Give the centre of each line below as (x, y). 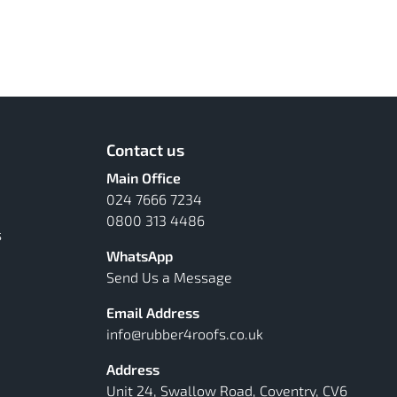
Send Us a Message (169, 277)
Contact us (145, 150)
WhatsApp (140, 256)
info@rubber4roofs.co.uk (185, 334)
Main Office (144, 178)
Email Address (153, 313)
